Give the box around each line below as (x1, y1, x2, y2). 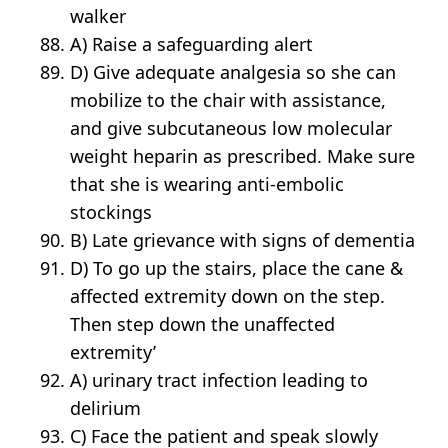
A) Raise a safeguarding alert (70, 32, 314, 57)
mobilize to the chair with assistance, (70, 88, 387, 113)
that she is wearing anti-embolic (70, 172, 345, 197)
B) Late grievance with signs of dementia (70, 228, 416, 253)
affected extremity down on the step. (70, 284, 386, 309)
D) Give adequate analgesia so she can (70, 60, 397, 85)
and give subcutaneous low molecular (70, 116, 393, 141)
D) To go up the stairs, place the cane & (70, 256, 404, 281)
